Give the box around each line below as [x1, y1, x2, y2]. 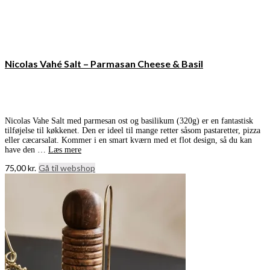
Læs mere [48, 145, 81, 154]
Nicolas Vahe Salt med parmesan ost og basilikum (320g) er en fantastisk [5, 116, 253, 125]
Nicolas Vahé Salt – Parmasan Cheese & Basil [5, 58, 203, 70]
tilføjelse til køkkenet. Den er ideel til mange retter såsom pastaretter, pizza [5, 125, 260, 135]
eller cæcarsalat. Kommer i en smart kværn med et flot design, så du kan [5, 135, 252, 145]
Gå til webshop [39, 162, 95, 173]
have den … [5, 145, 48, 154]
